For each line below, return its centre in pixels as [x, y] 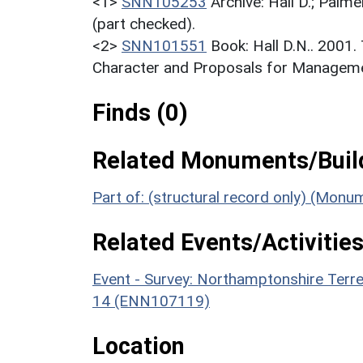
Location [139, 346]
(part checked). [144, 23]
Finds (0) [140, 112]
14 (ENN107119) [151, 301]
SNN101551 [164, 45]
